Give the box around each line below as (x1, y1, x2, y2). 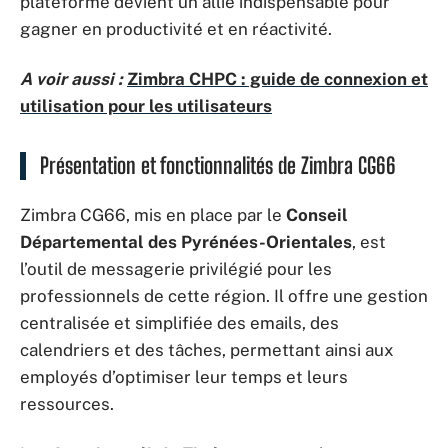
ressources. (20, 394, 114, 414)
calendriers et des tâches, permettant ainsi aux (20, 340, 394, 360)
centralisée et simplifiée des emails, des (20, 313, 339, 333)
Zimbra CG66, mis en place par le (20, 205, 286, 225)
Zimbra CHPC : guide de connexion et (127, 68, 428, 89)
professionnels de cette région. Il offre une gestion (20, 286, 428, 306)
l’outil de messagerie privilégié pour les (20, 259, 332, 279)
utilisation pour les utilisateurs (20, 95, 272, 116)
